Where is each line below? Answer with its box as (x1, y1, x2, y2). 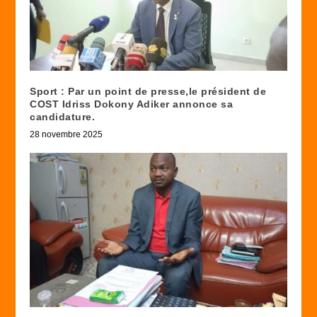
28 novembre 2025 (30, 129, 103, 139)
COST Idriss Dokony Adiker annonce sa (30, 98, 234, 110)
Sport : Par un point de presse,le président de (30, 85, 267, 97)
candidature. (30, 110, 96, 122)
